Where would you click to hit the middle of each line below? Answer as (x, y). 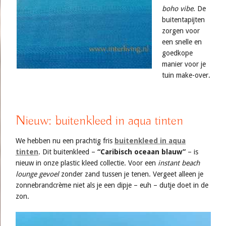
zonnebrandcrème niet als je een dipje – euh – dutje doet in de (112, 185)
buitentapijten (183, 20)
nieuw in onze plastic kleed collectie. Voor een (86, 163)
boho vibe (178, 9)
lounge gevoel (37, 174)
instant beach (178, 163)
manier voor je (184, 64)
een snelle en (182, 42)
